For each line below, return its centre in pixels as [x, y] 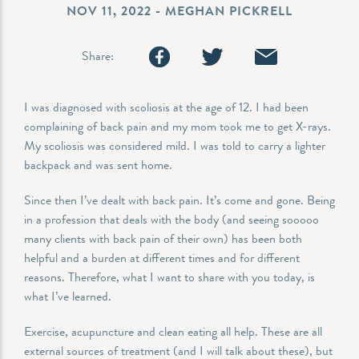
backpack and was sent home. [100, 164]
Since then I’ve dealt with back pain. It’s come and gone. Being [179, 200]
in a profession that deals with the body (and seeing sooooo [171, 219]
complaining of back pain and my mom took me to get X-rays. [177, 126]
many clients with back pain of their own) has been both [163, 238]
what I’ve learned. [68, 296]
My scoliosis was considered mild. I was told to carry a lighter [175, 145]
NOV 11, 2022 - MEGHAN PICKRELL [179, 11]
